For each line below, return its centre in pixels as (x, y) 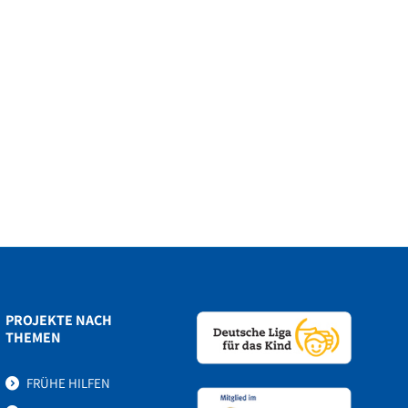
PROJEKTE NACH (59, 320)
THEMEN (33, 337)
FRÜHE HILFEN (68, 382)
